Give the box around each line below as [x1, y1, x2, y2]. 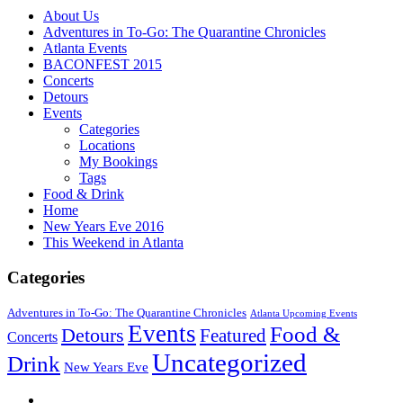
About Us [43, 7, 99, 23]
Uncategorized [152, 348, 307, 378]
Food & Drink [43, 185, 124, 201]
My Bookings [79, 153, 157, 169]
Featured [200, 326, 266, 346]
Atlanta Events [43, 40, 127, 56]
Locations [79, 137, 135, 153]
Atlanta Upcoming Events [250, 309, 357, 319]
